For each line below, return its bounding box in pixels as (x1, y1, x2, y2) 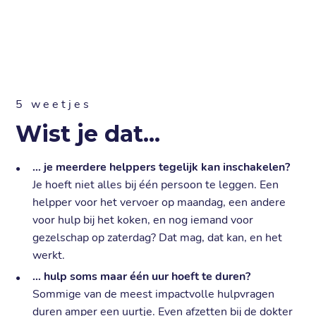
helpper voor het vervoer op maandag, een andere (32, 195, 286, 211)
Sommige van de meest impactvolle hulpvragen (32, 286, 275, 303)
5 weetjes (16, 97, 92, 113)
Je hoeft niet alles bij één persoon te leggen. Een (32, 177, 279, 193)
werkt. (32, 248, 66, 264)
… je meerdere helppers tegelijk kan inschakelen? (32, 159, 291, 176)
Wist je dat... (16, 120, 161, 148)
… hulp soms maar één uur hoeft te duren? (32, 269, 251, 285)
